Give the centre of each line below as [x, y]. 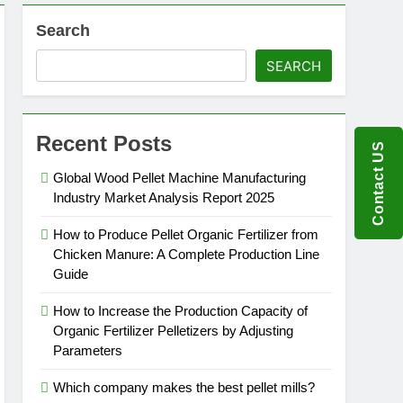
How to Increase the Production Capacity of [181, 311]
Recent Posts [104, 143]
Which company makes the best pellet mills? [184, 387]
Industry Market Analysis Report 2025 [164, 197]
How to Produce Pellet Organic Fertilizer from [186, 234]
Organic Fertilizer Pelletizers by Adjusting [174, 331]
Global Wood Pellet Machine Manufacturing [180, 178]
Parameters [88, 350]
